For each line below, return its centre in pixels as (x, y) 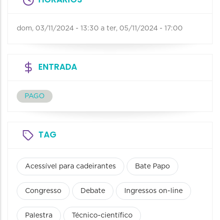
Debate (93, 191)
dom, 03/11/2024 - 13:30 (58, 29)
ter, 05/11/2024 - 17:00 (145, 29)
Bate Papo (152, 167)
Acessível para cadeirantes (70, 167)
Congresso (43, 191)
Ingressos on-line (153, 191)
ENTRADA (58, 67)
